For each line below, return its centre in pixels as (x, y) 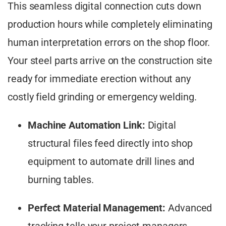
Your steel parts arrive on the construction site (110, 60)
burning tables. (61, 179)
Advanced (189, 208)
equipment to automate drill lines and (111, 161)
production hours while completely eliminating (110, 24)
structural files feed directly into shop (110, 143)
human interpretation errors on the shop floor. (109, 42)
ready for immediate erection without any (99, 78)
